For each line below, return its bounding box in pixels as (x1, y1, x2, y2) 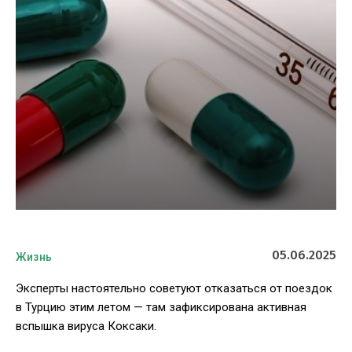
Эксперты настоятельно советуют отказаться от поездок (16, 281, 332, 296)
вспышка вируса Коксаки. (16, 319, 156, 334)
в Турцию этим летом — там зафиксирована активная (16, 300, 306, 315)
